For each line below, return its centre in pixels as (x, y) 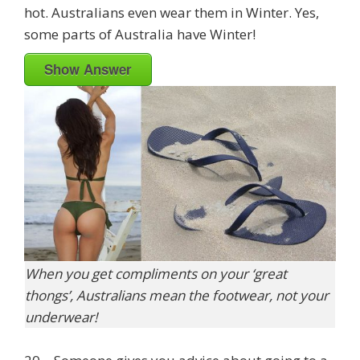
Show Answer (88, 69)
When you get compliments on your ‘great (156, 274)
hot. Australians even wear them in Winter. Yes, (172, 12)
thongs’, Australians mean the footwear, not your (177, 296)
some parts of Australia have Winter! (140, 34)
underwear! (61, 317)
